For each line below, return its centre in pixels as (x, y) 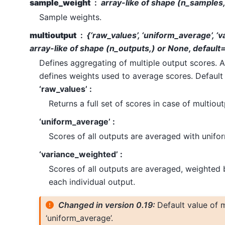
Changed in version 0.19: (108, 205)
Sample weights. (70, 17)
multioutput (53, 35)
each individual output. (92, 182)
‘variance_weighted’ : (81, 154)
